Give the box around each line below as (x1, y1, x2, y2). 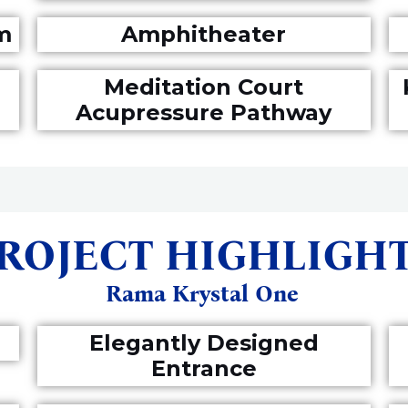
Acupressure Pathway (76, 99, 332, 126)
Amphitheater (121, 21, 287, 47)
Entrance (150, 355, 257, 382)
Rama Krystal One (105, 280, 299, 308)
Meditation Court (104, 74, 304, 100)
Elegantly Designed (88, 330, 319, 356)
